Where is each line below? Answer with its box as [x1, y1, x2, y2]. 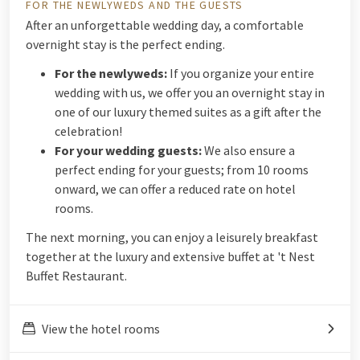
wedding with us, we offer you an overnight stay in [55, 84, 325, 101]
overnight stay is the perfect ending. [26, 36, 225, 53]
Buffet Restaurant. [26, 268, 127, 284]
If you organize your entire [167, 65, 314, 82]
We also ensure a [202, 142, 295, 159]
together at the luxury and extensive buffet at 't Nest [26, 248, 315, 265]
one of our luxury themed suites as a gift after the [55, 104, 321, 121]
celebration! [55, 123, 122, 140]
